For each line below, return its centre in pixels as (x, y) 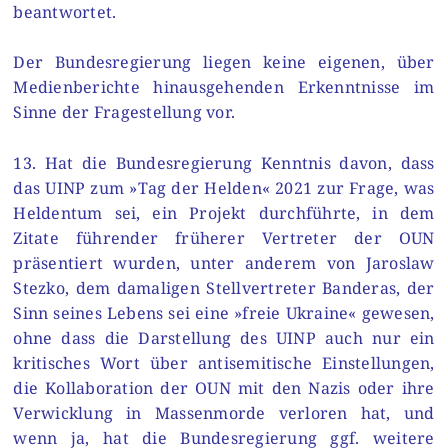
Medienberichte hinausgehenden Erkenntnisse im (224, 87)
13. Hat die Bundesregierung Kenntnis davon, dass (224, 162)
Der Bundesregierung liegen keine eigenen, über (224, 62)
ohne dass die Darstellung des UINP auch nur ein (224, 337)
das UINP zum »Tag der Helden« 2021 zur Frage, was (224, 187)
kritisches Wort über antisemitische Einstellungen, (224, 362)
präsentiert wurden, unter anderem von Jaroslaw (224, 262)
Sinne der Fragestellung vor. (124, 112)
